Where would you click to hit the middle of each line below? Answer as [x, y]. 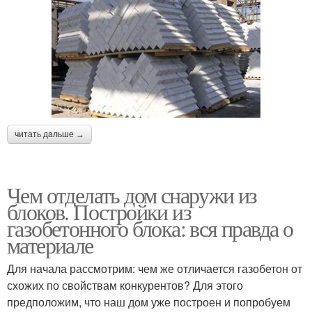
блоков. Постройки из [99, 211]
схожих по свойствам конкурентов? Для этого [125, 285]
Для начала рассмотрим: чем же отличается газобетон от [155, 268]
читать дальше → [49, 134]
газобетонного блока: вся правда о [150, 228]
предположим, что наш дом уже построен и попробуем [149, 302]
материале [50, 244]
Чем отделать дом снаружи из [132, 194]
